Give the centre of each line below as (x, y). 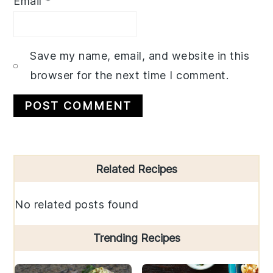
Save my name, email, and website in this (140, 56)
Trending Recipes (136, 238)
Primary (44, 165)
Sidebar (42, 187)
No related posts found (77, 205)
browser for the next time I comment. (129, 76)
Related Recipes (136, 169)
